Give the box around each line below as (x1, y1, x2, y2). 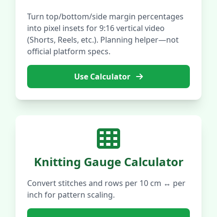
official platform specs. (27, 46, 110, 57)
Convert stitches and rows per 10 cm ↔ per (27, 178, 186, 188)
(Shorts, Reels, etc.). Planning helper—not (27, 34, 179, 45)
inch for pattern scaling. (27, 189, 115, 200)
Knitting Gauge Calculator (33, 154, 184, 170)
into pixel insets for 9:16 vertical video (27, 23, 165, 33)
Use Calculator (74, 71, 132, 82)
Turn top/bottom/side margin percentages (27, 11, 184, 22)
